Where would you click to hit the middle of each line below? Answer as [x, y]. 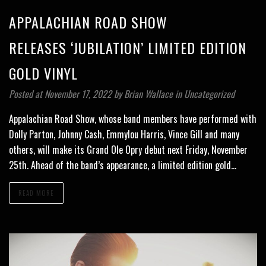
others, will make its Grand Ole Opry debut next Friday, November [128, 149]
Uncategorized [209, 94]
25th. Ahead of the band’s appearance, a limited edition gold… [123, 165]
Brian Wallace [150, 94]
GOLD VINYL [43, 73]
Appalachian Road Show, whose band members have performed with [133, 118]
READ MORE [36, 193]
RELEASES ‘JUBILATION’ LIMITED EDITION [128, 47]
